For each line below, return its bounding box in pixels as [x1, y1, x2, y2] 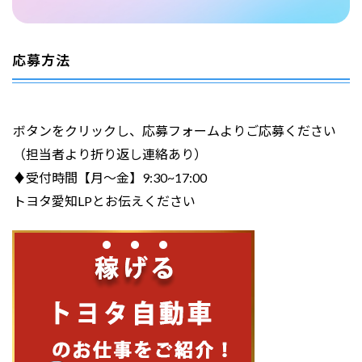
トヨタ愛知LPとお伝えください [12, 193, 196, 208]
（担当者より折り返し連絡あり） [12, 146, 207, 162]
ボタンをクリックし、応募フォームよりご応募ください [12, 123, 336, 138]
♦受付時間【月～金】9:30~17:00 [12, 170, 207, 185]
